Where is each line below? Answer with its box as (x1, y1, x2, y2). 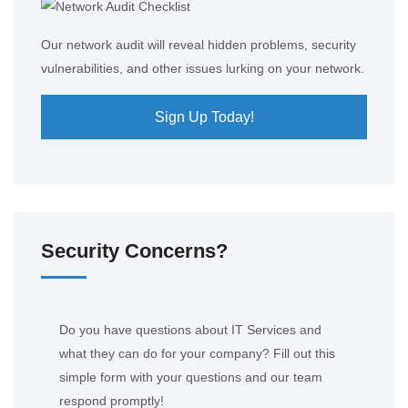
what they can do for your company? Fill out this (59, 346, 335, 361)
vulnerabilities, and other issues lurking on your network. (41, 61, 364, 76)
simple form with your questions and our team (59, 370, 322, 384)
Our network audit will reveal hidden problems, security (41, 37, 356, 52)
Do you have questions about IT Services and (59, 322, 321, 337)
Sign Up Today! (154, 109, 254, 125)
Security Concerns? (41, 240, 228, 262)
